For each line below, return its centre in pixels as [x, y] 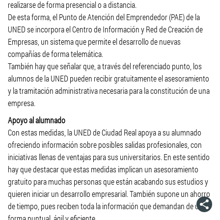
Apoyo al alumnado [37, 120]
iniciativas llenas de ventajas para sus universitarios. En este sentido [109, 157]
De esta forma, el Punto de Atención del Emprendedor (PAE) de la [104, 17]
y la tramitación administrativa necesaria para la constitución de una [109, 91]
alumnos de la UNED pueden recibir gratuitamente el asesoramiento [109, 78]
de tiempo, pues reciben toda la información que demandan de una [107, 206]
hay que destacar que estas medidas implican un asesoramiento [103, 169]
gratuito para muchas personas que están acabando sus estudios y [108, 181]
